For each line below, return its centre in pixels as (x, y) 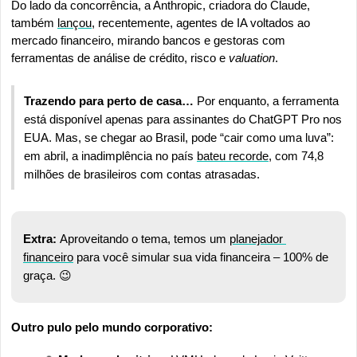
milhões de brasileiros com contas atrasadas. (142, 174)
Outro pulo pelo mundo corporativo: (112, 327)
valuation (252, 57)
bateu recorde (233, 155)
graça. (41, 275)
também (34, 22)
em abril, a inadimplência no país (110, 155)
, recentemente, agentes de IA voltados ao (201, 22)
